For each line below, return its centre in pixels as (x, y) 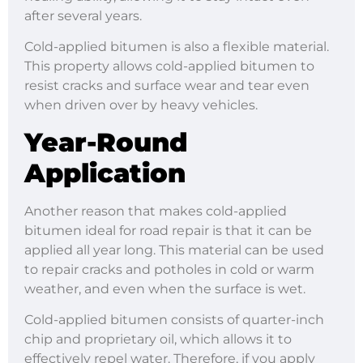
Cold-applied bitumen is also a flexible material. (177, 47)
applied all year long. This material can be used (174, 250)
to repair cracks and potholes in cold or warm (169, 269)
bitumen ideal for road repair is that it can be (168, 230)
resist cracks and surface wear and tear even (167, 86)
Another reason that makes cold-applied (156, 211)
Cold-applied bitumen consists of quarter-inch (174, 319)
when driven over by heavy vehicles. (141, 105)
